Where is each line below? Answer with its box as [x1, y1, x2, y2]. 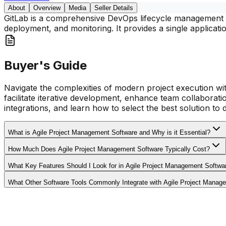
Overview [33, 4, 61, 12]
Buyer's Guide [4, 58, 87, 73]
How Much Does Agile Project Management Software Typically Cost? [8, 145, 210, 153]
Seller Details [94, 4, 133, 12]
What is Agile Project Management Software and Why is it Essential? [8, 129, 210, 137]
